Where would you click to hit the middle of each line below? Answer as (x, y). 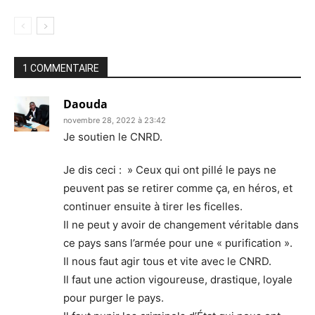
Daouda (85, 104)
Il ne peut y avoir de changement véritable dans (181, 224)
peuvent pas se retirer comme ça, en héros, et (178, 188)
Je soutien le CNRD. (113, 136)
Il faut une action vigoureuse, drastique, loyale (178, 279)
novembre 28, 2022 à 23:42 (115, 120)
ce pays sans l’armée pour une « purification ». (178, 243)
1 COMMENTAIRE (61, 68)
